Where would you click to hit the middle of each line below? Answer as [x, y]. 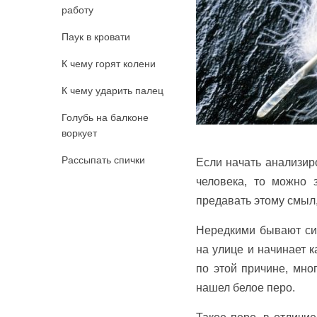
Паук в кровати [96, 37]
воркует [79, 133]
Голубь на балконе [105, 117]
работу [77, 10]
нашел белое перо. [246, 288]
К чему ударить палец [113, 91]
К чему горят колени [109, 64]
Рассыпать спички [103, 160]
